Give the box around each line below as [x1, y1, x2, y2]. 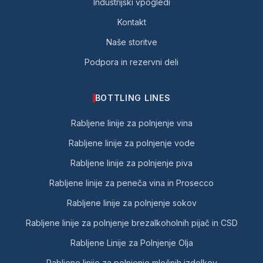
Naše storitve [106, 37, 157, 47]
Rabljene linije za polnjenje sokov [66, 198, 197, 208]
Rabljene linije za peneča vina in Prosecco [49, 178, 214, 188]
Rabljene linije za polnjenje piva [70, 158, 193, 168]
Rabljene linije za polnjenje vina [70, 118, 193, 128]
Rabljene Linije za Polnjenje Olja [70, 238, 193, 248]
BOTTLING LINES [95, 93, 171, 103]
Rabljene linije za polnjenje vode [68, 138, 195, 148]
